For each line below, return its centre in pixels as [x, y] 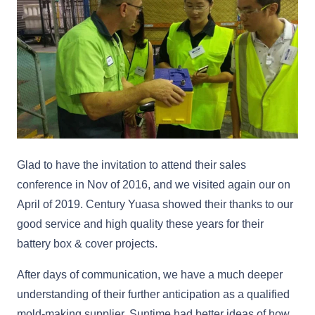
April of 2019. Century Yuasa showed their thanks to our [155, 205]
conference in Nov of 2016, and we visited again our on [154, 185]
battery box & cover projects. [87, 244]
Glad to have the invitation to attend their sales [131, 165]
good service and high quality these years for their [140, 224]
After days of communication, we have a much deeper [150, 275]
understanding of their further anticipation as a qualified [153, 295]
